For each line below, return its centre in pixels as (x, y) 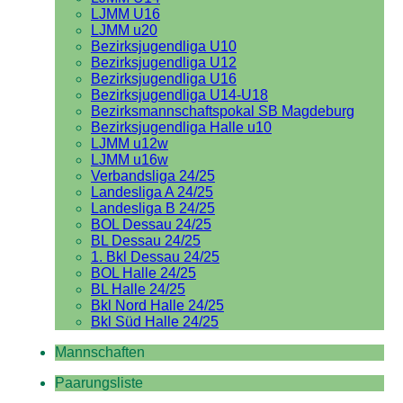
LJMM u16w (129, 160)
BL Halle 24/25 (138, 289)
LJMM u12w (129, 143)
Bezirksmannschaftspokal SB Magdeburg (222, 111)
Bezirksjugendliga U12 (163, 63)
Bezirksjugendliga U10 (163, 46)
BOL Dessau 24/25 (151, 224)
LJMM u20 (124, 30)
